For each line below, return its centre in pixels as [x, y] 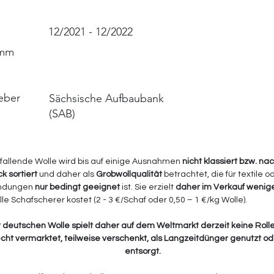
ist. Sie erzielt [148, 187]
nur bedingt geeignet [77, 187]
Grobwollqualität [129, 174]
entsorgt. [143, 251]
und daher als [67, 174]
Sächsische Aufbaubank [106, 98]
